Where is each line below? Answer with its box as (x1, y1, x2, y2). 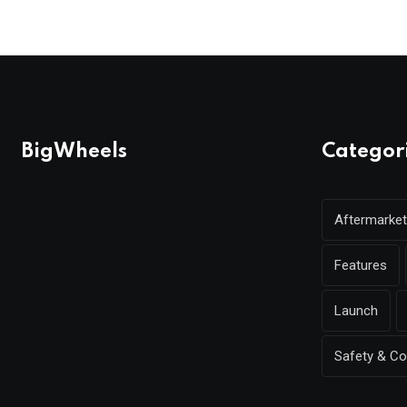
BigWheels (22, 142, 127, 163)
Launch (334, 303, 378, 320)
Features (334, 257, 387, 274)
